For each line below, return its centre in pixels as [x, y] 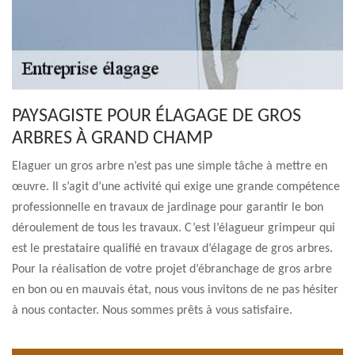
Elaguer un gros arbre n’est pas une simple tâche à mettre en [170, 166]
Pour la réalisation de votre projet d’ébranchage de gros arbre [172, 269]
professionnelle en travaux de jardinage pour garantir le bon [168, 208]
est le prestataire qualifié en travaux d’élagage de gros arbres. [172, 249]
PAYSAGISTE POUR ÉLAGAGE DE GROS [157, 116]
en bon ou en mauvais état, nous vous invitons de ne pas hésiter [175, 290]
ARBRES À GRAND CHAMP [112, 139]
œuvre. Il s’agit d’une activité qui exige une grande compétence [176, 187]
